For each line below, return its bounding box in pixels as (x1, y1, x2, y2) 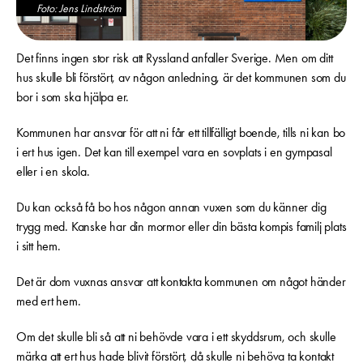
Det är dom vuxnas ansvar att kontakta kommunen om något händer (16, 272, 346, 290)
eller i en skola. (16, 162, 90, 180)
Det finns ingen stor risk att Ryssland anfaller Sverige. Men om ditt (16, 49, 333, 66)
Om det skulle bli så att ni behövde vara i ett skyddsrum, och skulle (16, 327, 336, 345)
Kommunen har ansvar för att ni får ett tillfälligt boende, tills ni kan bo (16, 123, 346, 141)
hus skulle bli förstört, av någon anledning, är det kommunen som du (16, 68, 346, 86)
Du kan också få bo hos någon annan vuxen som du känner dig (16, 198, 327, 216)
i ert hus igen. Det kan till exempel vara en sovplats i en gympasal (16, 143, 332, 160)
